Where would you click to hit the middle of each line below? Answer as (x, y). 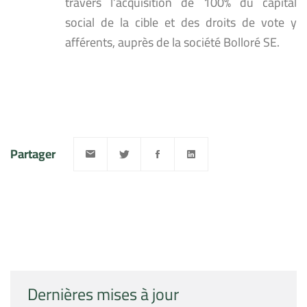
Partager (33, 154)
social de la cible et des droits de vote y (181, 22)
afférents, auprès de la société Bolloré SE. (172, 42)
